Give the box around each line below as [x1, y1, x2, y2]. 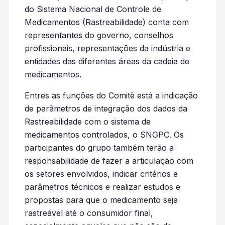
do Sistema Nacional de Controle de [25, 4, 161, 14]
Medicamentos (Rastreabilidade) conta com [25, 17, 189, 27]
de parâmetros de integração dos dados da [25, 103, 187, 114]
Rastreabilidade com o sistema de [25, 117, 151, 127]
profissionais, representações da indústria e [25, 43, 190, 53]
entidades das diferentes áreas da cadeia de [25, 56, 189, 66]
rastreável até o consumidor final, [25, 208, 153, 218]
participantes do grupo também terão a [25, 143, 174, 153]
